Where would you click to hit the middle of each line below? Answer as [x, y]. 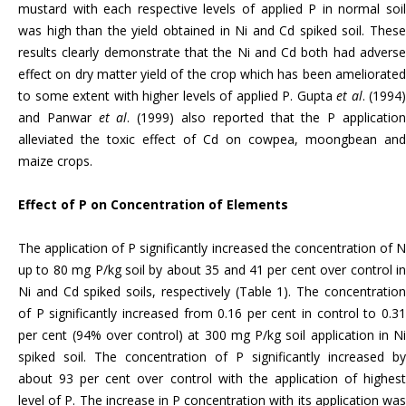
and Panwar [58, 117]
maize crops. [55, 161]
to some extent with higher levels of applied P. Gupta [177, 96]
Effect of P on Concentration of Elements [153, 204]
